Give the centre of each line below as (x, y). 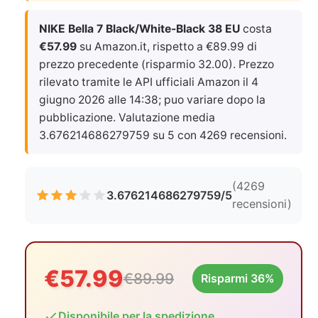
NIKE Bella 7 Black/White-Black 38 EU (139, 29)
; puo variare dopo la (212, 100)
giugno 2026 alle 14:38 (99, 100)
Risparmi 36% (238, 278)
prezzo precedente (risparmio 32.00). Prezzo (157, 64)
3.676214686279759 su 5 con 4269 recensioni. (163, 135)
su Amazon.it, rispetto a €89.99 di (167, 46)
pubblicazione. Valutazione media (127, 117)
